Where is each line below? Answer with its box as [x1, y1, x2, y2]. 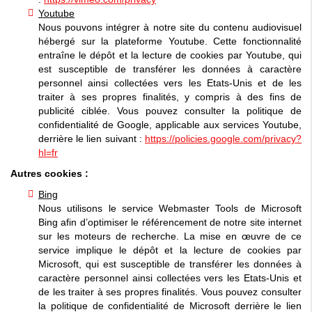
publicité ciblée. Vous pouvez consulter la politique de [38, 104, 302, 116]
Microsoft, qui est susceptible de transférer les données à [38, 258, 302, 270]
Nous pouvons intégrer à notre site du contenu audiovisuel [38, 21, 302, 33]
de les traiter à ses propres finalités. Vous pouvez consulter [38, 286, 302, 297]
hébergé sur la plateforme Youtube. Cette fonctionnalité [38, 35, 302, 47]
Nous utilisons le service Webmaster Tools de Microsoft [38, 202, 302, 214]
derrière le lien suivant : [38, 132, 145, 144]
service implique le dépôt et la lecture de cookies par [38, 244, 302, 256]
